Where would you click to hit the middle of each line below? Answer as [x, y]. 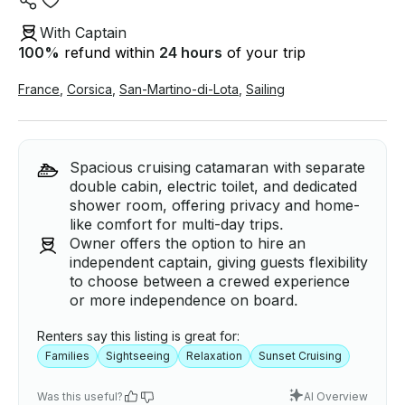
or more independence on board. [184, 301]
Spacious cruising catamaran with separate [217, 168]
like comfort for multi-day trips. [177, 225]
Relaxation [214, 356]
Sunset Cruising [300, 356]
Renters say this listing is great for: [138, 336]
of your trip [264, 53]
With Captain [83, 32]
